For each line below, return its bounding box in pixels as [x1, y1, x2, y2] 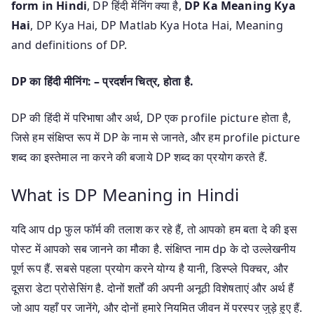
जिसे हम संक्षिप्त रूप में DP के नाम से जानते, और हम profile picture [11, 129, 301, 145]
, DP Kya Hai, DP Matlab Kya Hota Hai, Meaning [30, 17, 283, 33]
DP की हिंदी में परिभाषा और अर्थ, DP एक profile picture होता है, [11, 109, 291, 125]
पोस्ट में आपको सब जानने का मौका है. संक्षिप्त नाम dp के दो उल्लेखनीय [11, 240, 296, 257]
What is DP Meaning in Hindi [11, 182, 240, 206]
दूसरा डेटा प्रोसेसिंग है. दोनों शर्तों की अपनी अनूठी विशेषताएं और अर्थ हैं [11, 280, 294, 296]
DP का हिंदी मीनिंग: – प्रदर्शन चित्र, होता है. [11, 73, 193, 89]
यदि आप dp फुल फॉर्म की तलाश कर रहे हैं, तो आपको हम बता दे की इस [11, 221, 297, 237]
